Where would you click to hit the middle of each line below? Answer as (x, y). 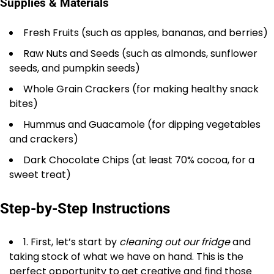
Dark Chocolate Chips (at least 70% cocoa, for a (139, 160)
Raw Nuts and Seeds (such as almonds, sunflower (140, 54)
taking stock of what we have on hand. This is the (126, 257)
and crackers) (44, 139)
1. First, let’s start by (71, 242)
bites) (24, 104)
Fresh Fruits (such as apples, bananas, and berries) (146, 33)
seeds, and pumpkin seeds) (75, 68)
